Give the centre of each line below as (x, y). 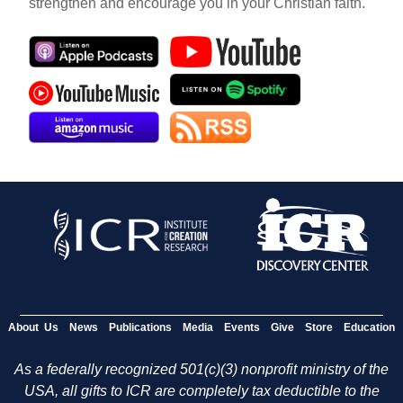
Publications (140, 327)
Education (369, 327)
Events (242, 327)
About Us (33, 327)
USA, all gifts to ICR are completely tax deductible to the (201, 390)
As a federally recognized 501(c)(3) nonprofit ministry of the (201, 369)
